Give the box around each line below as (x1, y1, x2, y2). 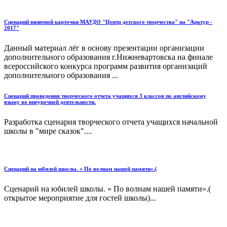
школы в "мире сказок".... (4, 127, 92, 136)
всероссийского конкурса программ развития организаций (4, 62, 207, 71)
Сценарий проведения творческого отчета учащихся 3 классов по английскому (4, 93, 206, 99)
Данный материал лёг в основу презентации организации (4, 44, 204, 53)
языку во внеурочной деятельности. (4, 99, 96, 105)
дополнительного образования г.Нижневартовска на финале (4, 53, 213, 62)
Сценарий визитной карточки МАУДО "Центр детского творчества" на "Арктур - (4, 19, 212, 25)
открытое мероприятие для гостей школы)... (4, 194, 156, 203)
